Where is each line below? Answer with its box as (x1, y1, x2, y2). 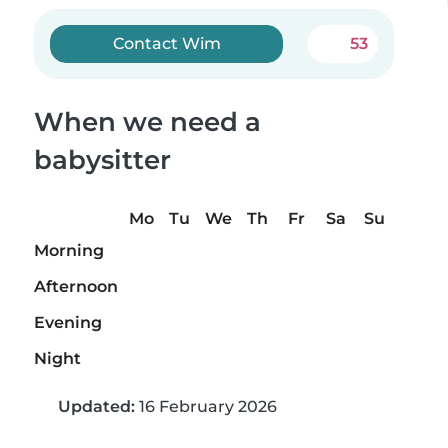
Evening (34, 313, 102, 333)
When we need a (34, 106, 261, 138)
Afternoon (34, 277, 118, 297)
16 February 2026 (135, 397, 277, 417)
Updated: (58, 397, 135, 417)
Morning (34, 241, 104, 261)
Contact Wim (112, 34, 221, 53)
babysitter (34, 144, 171, 176)
